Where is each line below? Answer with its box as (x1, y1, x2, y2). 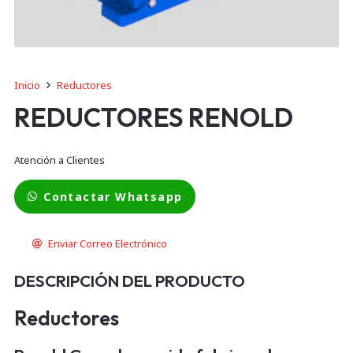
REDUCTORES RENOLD (13, 100, 293, 134)
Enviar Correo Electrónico (47, 236, 167, 251)
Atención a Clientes (13, 152, 105, 167)
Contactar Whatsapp (43, 188, 183, 204)
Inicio (13, 77, 40, 92)
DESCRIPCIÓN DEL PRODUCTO (13, 270, 245, 292)
